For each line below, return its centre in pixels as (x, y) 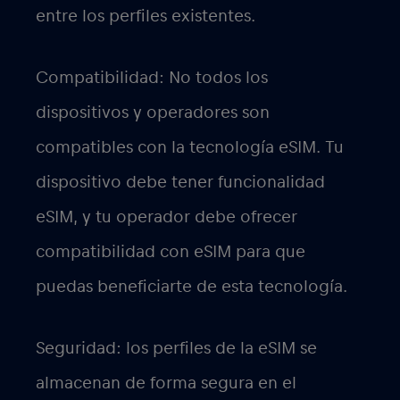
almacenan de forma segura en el (166, 383)
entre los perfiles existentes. (146, 17)
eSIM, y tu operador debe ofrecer (167, 217)
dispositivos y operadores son (153, 113)
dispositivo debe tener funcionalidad (180, 183)
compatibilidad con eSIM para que (171, 252)
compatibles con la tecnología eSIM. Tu (190, 148)
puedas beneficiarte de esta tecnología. (192, 287)
